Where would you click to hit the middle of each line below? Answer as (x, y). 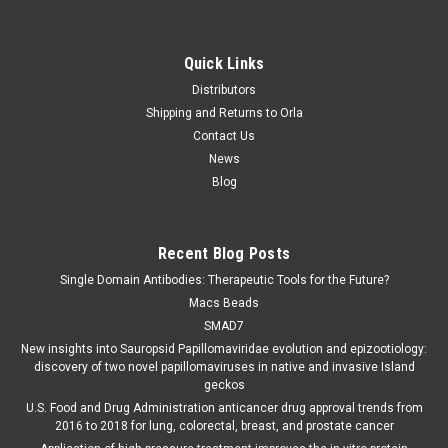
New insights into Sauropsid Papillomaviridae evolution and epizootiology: (224, 348)
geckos (224, 384)
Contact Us (224, 135)
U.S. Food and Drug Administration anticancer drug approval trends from (224, 407)
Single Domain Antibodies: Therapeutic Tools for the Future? (224, 279)
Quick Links (224, 63)
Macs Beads (224, 302)
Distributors (224, 89)
